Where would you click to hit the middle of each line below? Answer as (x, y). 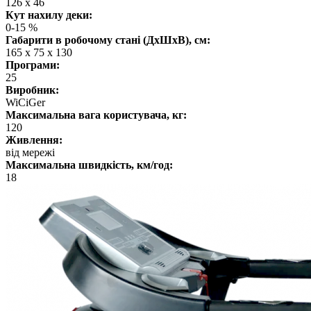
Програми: (33, 65)
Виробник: (32, 90)
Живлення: (34, 140)
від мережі (30, 152)
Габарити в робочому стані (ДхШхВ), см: (108, 40)
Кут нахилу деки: (49, 15)
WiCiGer (25, 102)
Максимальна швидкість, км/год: (89, 165)
